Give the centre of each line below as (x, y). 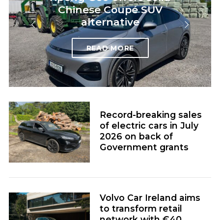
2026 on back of (136, 136)
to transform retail (141, 209)
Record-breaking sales (151, 114)
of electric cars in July (149, 125)
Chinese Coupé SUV (110, 10)
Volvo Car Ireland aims (150, 198)
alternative (110, 22)
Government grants (144, 147)
